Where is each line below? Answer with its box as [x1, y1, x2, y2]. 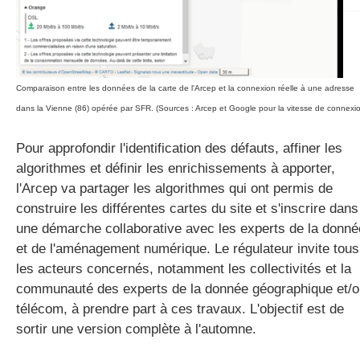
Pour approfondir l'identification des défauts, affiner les [16, 141, 342, 156]
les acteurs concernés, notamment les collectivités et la [16, 261, 351, 276]
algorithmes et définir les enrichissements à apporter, [16, 161, 335, 176]
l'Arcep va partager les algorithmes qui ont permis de [16, 181, 333, 196]
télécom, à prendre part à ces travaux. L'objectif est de [16, 301, 344, 317]
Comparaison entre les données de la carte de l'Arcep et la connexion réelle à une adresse [16, 84, 354, 92]
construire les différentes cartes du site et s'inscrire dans [16, 201, 358, 216]
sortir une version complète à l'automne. [16, 321, 256, 337]
